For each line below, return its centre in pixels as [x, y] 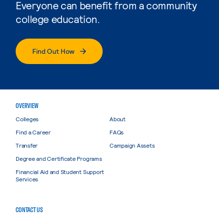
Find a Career [33, 132]
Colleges [27, 119]
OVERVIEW [27, 105]
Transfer [27, 145]
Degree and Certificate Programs [59, 158]
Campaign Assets [132, 145]
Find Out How [53, 51]
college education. [58, 19]
